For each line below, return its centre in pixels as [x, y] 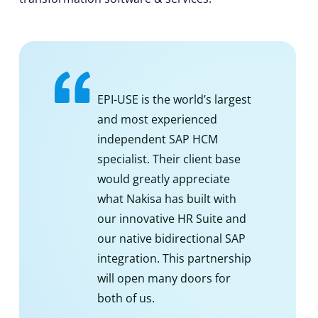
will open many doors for [164, 279]
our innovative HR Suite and [171, 219]
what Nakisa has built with [166, 199]
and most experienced [157, 120]
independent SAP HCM [157, 139]
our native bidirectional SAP [171, 239]
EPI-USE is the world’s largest [174, 100]
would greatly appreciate [163, 179]
